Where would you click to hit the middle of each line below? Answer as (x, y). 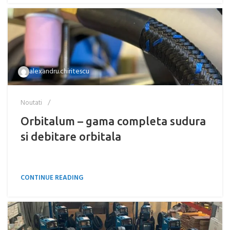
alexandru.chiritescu (59, 72)
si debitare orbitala (71, 136)
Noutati (31, 103)
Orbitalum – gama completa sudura (113, 121)
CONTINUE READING (52, 178)
